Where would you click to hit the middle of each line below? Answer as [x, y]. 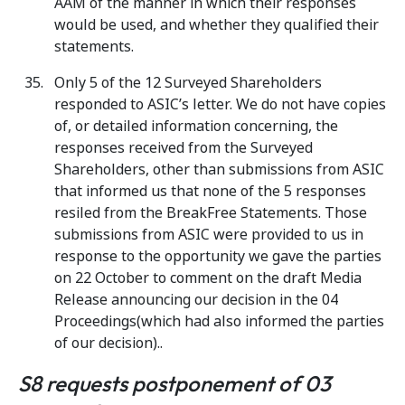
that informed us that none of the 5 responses [210, 191]
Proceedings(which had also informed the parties [219, 321]
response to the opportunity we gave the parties [218, 256]
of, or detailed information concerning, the [196, 126]
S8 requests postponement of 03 [174, 383]
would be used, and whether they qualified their [217, 25]
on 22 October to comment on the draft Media [208, 278]
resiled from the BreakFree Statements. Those [211, 213]
